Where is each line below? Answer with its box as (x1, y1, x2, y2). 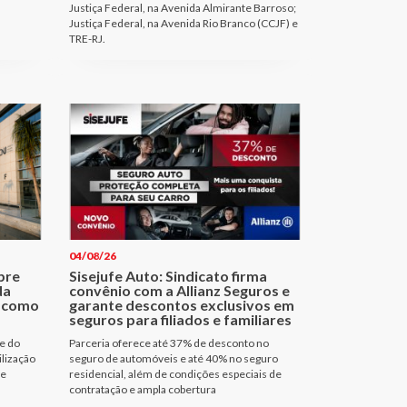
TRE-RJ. (69, 31, 105, 45)
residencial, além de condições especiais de (69, 366, 282, 381)
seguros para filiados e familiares (69, 310, 292, 328)
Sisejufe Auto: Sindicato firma (69, 266, 267, 284)
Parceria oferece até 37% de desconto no (69, 335, 269, 350)
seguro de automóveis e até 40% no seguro (69, 351, 278, 365)
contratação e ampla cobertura (69, 382, 216, 396)
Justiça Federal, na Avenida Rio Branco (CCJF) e (69, 15, 298, 30)
